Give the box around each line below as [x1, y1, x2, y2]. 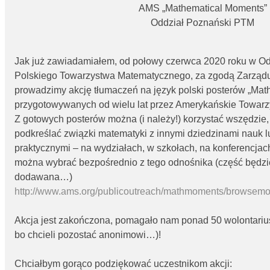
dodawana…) [14, 172, 72, 183]
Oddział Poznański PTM [151, 17, 254, 28]
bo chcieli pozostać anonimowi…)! [14, 230, 161, 240]
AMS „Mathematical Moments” [138, 3, 267, 14]
